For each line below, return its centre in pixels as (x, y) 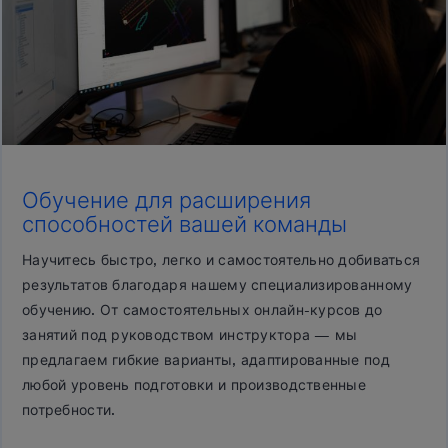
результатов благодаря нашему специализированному (217, 286)
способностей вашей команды (184, 225)
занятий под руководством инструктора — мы (190, 336)
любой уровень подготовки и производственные (194, 386)
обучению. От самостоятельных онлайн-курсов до (202, 311)
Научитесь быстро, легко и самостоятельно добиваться (221, 261)
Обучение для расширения (166, 201)
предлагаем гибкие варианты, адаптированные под (206, 361)
